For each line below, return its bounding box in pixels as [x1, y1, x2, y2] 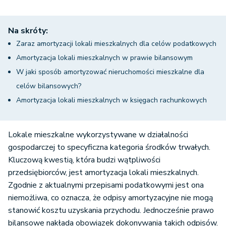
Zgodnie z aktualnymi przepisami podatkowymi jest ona [8, 180, 204, 191]
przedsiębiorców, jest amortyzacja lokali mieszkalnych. [8, 167, 199, 178]
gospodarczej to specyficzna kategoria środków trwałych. [8, 142, 210, 153]
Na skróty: [8, 25, 48, 36]
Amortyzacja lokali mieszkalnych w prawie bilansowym [16, 53, 193, 63]
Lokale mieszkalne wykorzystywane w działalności [8, 129, 188, 140]
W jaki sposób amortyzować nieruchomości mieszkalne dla [16, 67, 204, 77]
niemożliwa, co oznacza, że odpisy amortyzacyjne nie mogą [8, 192, 213, 203]
